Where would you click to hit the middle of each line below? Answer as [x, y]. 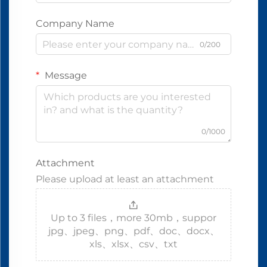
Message [65, 76]
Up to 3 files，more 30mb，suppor [133, 218]
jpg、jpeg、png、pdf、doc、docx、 [133, 231]
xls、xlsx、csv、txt [133, 244]
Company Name [75, 24]
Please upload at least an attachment [125, 179]
